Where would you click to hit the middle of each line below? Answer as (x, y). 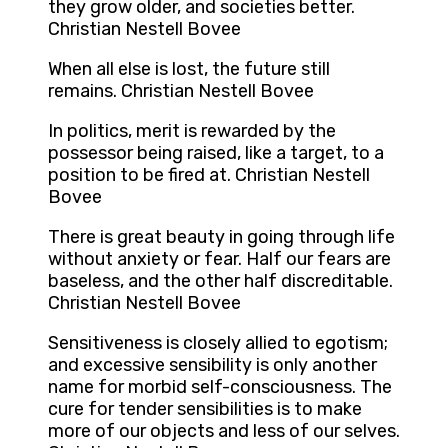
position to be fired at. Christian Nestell (209, 175)
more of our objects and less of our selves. (224, 431)
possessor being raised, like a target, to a (216, 153)
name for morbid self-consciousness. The (220, 387)
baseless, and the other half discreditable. (220, 281)
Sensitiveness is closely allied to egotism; (218, 343)
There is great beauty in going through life (221, 237)
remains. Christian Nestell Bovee (181, 91)
